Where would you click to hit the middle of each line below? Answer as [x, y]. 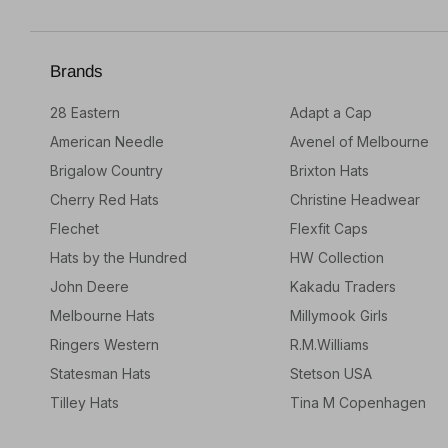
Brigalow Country [106, 171]
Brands [76, 72]
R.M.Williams [329, 345]
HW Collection [337, 258]
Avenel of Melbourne [359, 142]
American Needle [107, 142]
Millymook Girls [339, 316]
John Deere [89, 287]
